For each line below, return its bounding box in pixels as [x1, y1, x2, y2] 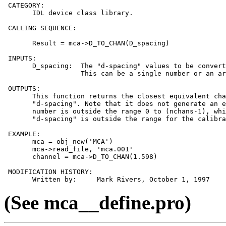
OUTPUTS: [4, 84, 40, 92]
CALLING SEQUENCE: [4, 24, 77, 32]
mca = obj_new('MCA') [4, 137, 113, 145]
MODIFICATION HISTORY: [4, 167, 93, 176]
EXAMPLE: [4, 130, 40, 138]
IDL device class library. [4, 9, 133, 17]
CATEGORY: [4, 1, 44, 9]
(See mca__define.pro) [4, 191, 191, 213]
